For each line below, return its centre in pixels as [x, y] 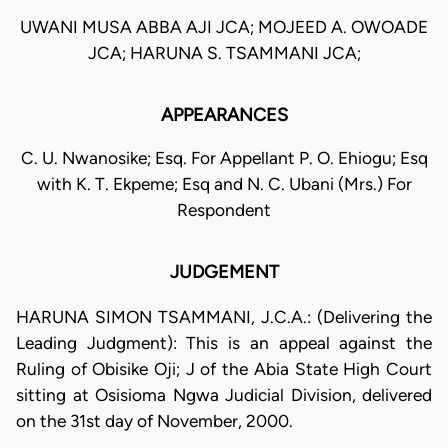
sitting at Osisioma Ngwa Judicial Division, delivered [224, 394]
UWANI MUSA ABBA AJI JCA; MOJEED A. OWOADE [224, 27]
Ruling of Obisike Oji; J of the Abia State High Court [224, 368]
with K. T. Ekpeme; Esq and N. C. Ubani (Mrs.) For [224, 184]
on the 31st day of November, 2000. [154, 420]
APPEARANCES [224, 115]
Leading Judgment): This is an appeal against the [224, 342]
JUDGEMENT [224, 272]
